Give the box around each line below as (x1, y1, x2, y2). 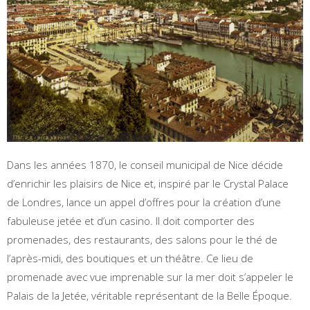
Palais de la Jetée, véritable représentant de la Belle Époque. (7, 288, 292, 302)
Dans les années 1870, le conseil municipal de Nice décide (7, 157, 283, 172)
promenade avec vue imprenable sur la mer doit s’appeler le (7, 269, 293, 284)
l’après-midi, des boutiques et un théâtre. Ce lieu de (7, 250, 253, 265)
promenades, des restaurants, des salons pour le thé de (7, 232, 277, 246)
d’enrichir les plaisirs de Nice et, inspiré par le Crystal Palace (7, 176, 289, 190)
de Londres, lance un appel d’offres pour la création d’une (7, 194, 281, 209)
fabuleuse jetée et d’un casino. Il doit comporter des (7, 213, 255, 228)
